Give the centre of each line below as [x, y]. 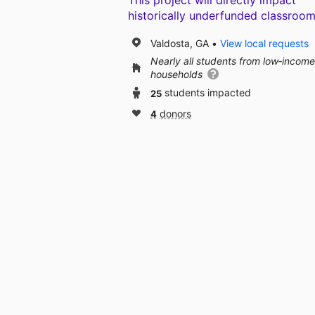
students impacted [208, 93]
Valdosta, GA [180, 43]
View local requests [264, 43]
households [178, 75]
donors [175, 114]
